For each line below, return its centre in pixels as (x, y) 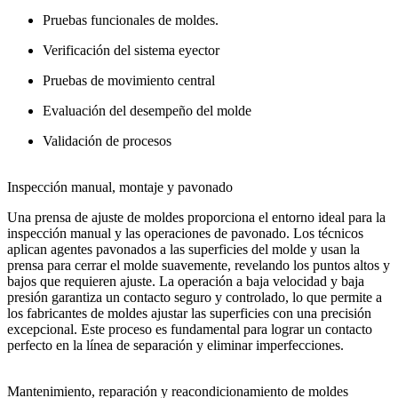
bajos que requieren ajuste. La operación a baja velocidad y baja (186, 281)
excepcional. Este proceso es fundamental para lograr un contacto (190, 329)
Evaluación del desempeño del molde (147, 110)
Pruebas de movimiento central (129, 80)
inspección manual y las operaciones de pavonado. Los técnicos (185, 233)
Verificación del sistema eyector (131, 50)
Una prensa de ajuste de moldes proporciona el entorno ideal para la (196, 217)
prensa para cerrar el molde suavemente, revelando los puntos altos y (199, 265)
